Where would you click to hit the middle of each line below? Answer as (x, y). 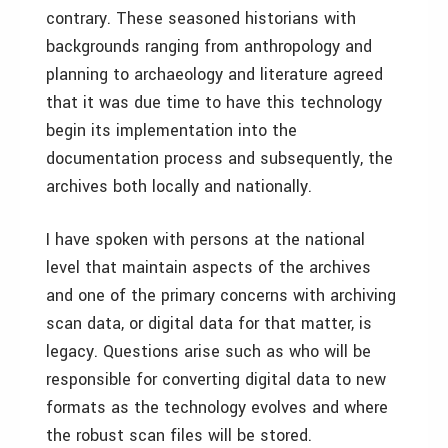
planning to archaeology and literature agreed (214, 74)
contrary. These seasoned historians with (201, 18)
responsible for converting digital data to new (216, 379)
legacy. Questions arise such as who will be (208, 351)
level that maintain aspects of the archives (208, 267)
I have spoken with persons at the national (205, 239)
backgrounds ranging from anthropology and (209, 46)
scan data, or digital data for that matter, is (209, 323)
